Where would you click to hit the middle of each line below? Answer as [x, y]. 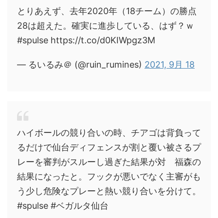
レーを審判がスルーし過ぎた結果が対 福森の [109, 162]
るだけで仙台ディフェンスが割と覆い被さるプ [109, 147]
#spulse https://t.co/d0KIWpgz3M [86, 40]
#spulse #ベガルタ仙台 [63, 206]
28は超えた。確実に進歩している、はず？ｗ [106, 26]
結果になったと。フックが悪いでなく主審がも [109, 176]
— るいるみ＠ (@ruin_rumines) [81, 64]
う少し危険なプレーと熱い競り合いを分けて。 [109, 191]
